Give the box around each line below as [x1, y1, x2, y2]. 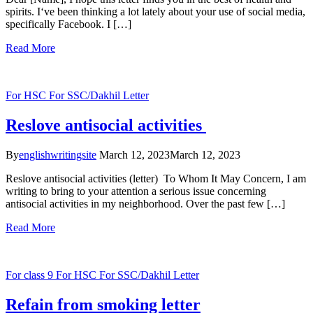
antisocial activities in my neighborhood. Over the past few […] [6, 198, 285, 210]
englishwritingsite [19, 149, 96, 161]
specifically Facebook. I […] [6, 18, 131, 31]
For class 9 [6, 269, 56, 282]
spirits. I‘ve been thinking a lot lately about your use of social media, [6, 6, 305, 18]
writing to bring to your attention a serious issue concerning [6, 185, 266, 198]
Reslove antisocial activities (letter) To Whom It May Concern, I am [6, 173, 306, 185]
